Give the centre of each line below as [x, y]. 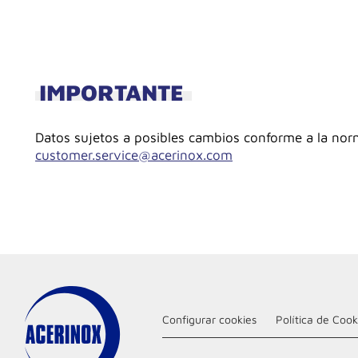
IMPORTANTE [111, 92]
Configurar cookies [209, 320]
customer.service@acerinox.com [134, 155]
